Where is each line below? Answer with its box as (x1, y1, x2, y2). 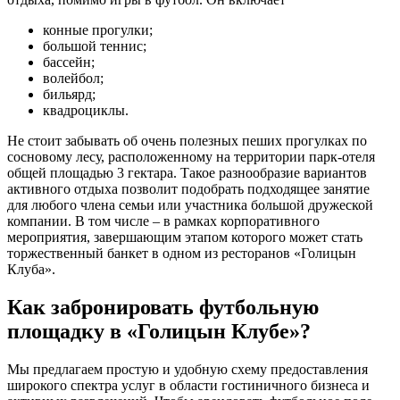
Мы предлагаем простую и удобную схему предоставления (7, 362, 368, 378)
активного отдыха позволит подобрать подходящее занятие (7, 181, 370, 197)
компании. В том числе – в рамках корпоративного (7, 213, 320, 229)
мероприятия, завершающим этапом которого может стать (7, 229, 362, 246)
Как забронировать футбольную (7, 296, 319, 320)
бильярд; (43, 87, 96, 103)
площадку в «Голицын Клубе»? (7, 320, 311, 344)
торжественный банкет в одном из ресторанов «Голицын (7, 246, 356, 262)
